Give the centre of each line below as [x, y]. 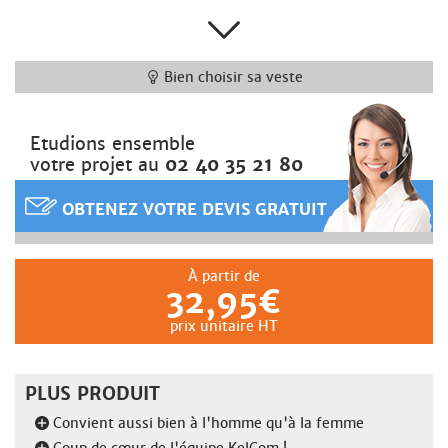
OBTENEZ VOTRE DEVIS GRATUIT [192, 210]
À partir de [224, 275]
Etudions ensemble [112, 143]
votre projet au [97, 164]
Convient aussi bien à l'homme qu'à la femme [206, 422]
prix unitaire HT [224, 325]
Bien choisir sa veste [233, 76]
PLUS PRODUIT [92, 393]
